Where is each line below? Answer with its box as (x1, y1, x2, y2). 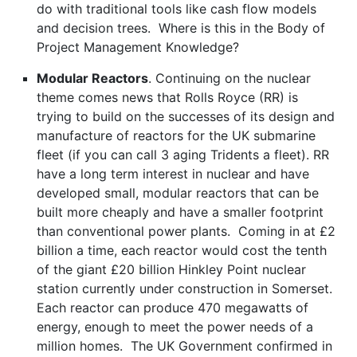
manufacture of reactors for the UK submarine (37, 127, 316, 143)
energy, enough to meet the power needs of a (37, 319, 313, 335)
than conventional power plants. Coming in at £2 (37, 223, 335, 239)
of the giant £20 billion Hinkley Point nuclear (37, 261, 306, 277)
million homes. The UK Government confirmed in (37, 338, 332, 354)
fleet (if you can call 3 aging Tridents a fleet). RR (37, 147, 329, 163)
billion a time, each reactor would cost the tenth (37, 242, 327, 258)
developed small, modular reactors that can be (37, 185, 319, 201)
